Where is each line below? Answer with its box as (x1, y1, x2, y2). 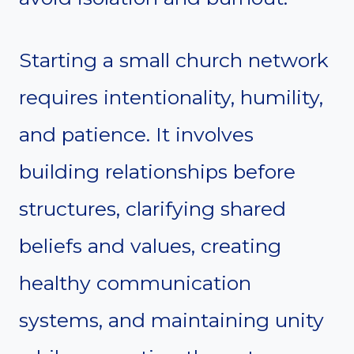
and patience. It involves (19, 122, 254, 146)
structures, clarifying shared (19, 196, 286, 220)
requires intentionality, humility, (19, 85, 323, 109)
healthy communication (19, 270, 251, 295)
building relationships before (19, 159, 296, 183)
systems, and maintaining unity (19, 307, 324, 332)
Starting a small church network (19, 47, 329, 72)
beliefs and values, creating (19, 233, 281, 258)
